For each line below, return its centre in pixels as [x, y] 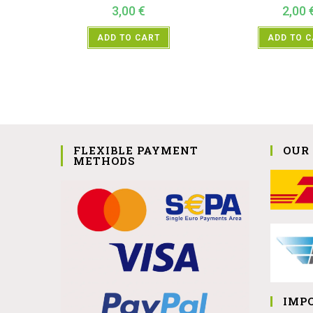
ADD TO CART [129, 38]
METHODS [104, 160]
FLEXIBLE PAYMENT [136, 150]
